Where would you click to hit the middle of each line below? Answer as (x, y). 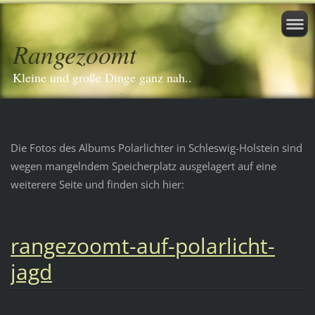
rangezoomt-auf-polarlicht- (142, 245)
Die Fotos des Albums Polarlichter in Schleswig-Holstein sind (156, 147)
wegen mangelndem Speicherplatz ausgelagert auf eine (143, 166)
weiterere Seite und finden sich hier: (97, 184)
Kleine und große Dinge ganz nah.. (102, 77)
